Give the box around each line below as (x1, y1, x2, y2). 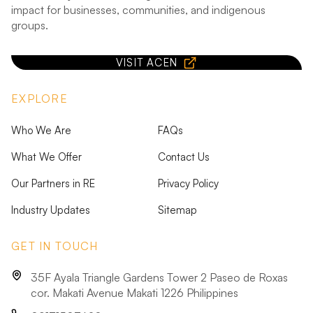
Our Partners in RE (11, 177, 95, 190)
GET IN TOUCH (11, 239, 99, 253)
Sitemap (158, 203, 197, 217)
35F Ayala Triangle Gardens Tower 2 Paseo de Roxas (31, 270, 288, 284)
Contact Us (158, 150, 210, 163)
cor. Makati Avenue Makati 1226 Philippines (31, 286, 238, 300)
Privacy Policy (158, 177, 219, 190)
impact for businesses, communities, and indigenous (11, 3, 265, 17)
